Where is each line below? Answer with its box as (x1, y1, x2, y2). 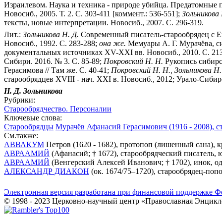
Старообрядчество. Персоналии (4, 104, 111, 113)
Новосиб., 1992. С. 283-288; (4, 39, 99, 48)
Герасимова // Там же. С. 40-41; (4, 65, 111, 74)
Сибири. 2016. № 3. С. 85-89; (4, 56, 104, 65)
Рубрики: (4, 95, 35, 104)
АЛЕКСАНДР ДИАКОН (4, 166, 89, 175)
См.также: (4, 131, 38, 140)
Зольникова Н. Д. (23, 30, 79, 39)
